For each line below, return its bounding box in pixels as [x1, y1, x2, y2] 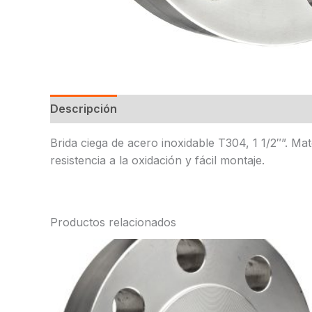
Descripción [50, 101, 117, 116]
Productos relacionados [50, 214, 176, 229]
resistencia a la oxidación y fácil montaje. [50, 153, 265, 167]
